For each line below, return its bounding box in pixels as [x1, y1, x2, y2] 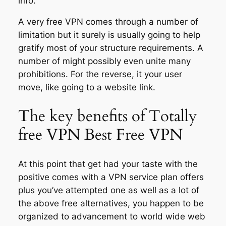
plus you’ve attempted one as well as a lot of [18, 185, 199, 195]
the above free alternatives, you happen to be [18, 198, 204, 208]
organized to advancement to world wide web [18, 211, 205, 221]
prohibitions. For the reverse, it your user [18, 69, 182, 80]
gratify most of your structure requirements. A [18, 43, 203, 53]
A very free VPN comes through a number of [18, 17, 198, 27]
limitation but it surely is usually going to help [18, 30, 200, 40]
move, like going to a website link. [18, 82, 155, 93]
